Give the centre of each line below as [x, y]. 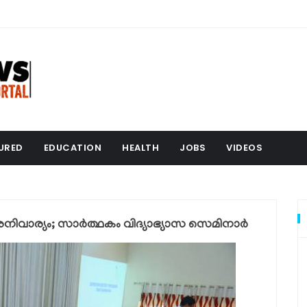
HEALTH [140, 148]
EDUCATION [72, 148]
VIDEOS [244, 148]
